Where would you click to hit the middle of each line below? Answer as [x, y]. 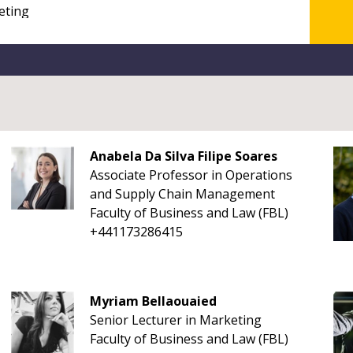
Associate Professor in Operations [191, 175]
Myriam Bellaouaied [153, 301]
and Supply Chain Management [182, 194]
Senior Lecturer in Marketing [175, 320]
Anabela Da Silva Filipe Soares [183, 156]
